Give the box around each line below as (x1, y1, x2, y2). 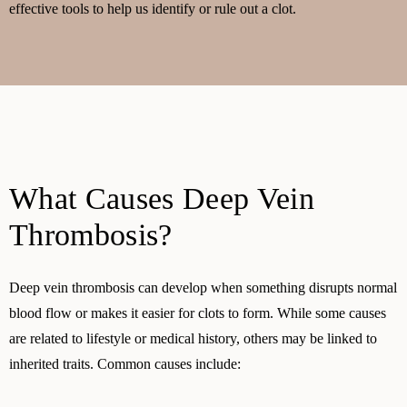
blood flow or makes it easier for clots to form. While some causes (9, 305, 386, 321)
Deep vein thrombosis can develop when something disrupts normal (9, 280, 397, 295)
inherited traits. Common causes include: (9, 356, 241, 372)
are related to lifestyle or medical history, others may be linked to (9, 331, 377, 346)
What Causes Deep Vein (9, 182, 315, 215)
